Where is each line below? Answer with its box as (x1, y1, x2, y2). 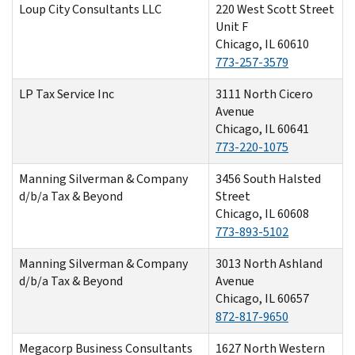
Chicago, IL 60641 (216, 120, 309, 137)
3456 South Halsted (216, 170, 321, 187)
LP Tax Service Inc (19, 85, 116, 102)
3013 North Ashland (216, 254, 323, 272)
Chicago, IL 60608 (216, 204, 309, 222)
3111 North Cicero (216, 85, 313, 102)
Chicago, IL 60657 (216, 289, 309, 307)
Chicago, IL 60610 (216, 35, 309, 52)
